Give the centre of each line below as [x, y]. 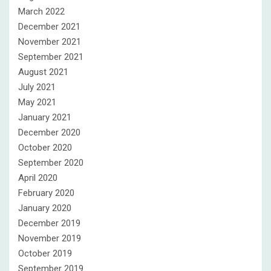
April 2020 [38, 178]
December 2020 [49, 132]
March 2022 [41, 11]
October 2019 [45, 253]
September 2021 [51, 57]
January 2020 [45, 208]
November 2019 [50, 238]
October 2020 [45, 148]
